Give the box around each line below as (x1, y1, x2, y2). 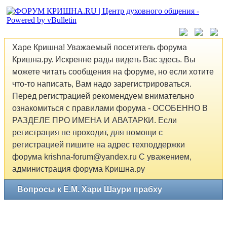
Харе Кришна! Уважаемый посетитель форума (12, 43, 187, 52)
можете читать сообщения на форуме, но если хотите (12, 67, 214, 77)
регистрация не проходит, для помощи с (12, 128, 163, 137)
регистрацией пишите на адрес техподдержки (12, 140, 185, 149)
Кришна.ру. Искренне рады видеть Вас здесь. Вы (12, 55, 196, 64)
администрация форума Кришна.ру (12, 165, 145, 174)
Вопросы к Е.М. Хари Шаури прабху (17, 184, 162, 194)
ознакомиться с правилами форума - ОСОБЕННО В (12, 104, 208, 113)
